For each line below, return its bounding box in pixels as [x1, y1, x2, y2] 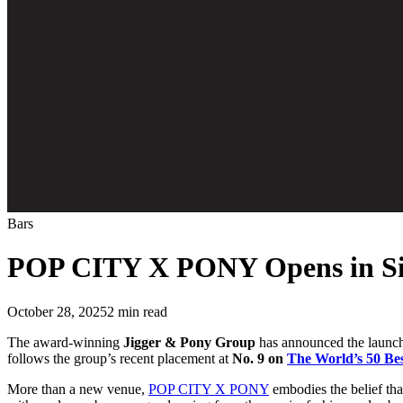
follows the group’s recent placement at [7, 350, 232, 366]
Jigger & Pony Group [123, 334, 255, 350]
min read [114, 303, 167, 319]
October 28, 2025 [7, 303, 107, 319]
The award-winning [7, 334, 123, 350]
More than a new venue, [7, 381, 148, 397]
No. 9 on [232, 350, 287, 366]
